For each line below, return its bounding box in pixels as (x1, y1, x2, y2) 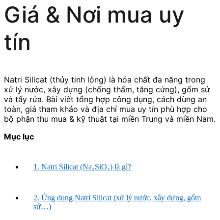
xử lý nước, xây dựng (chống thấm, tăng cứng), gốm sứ (4, 84, 210, 94)
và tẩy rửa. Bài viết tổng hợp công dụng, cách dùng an (4, 94, 207, 104)
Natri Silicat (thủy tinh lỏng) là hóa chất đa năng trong (4, 74, 205, 84)
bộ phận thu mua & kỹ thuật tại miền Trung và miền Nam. (4, 113, 216, 124)
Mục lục (4, 131, 34, 141)
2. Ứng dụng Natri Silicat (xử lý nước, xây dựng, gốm (33, 193, 201, 202)
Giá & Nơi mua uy (4, 1, 184, 28)
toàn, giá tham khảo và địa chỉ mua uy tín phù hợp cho (4, 104, 207, 114)
